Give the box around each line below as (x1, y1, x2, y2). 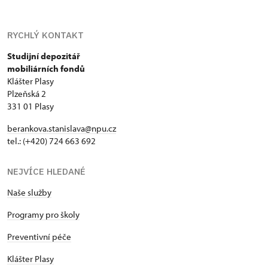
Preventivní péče (7, 230, 71, 242)
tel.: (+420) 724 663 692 (7, 135, 96, 147)
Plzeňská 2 (7, 87, 46, 99)
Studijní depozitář (7, 50, 80, 62)
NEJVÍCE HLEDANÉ (7, 165, 86, 177)
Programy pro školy (7, 208, 80, 220)
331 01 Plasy (7, 100, 54, 112)
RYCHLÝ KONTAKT (7, 29, 84, 41)
